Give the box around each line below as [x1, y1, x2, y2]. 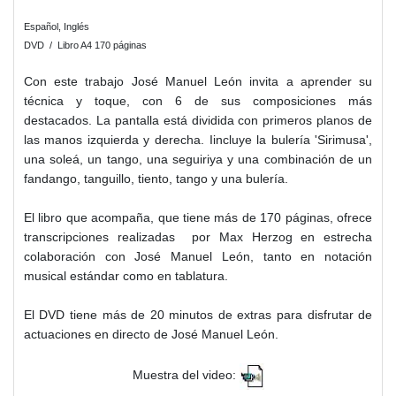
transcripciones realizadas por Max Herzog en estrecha [23, 229, 373, 244]
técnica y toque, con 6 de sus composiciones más [23, 93, 373, 108]
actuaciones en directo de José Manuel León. [23, 326, 278, 341]
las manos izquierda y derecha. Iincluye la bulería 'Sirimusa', [23, 132, 373, 147]
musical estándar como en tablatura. [23, 268, 232, 283]
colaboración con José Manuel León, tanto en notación [23, 248, 373, 263]
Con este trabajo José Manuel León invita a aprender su [23, 73, 373, 88]
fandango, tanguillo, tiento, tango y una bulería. [23, 171, 288, 186]
